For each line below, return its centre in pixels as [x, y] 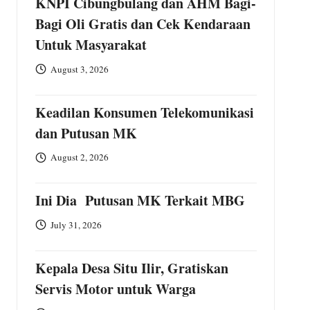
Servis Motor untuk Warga [115, 289]
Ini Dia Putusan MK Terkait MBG [140, 201]
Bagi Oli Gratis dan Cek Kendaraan [143, 24]
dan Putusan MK [86, 133]
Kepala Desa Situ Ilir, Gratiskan [131, 268]
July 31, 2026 [76, 225]
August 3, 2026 [80, 69]
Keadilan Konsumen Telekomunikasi [144, 112]
